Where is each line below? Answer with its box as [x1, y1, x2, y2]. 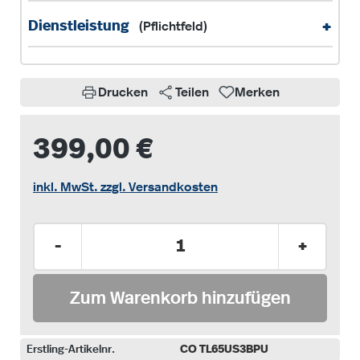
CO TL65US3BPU [180, 343, 268, 355]
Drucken [98, 85, 149, 99]
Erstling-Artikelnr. [27, 343, 115, 355]
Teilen [175, 85, 210, 99]
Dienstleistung [27, 18, 133, 34]
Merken [234, 85, 280, 99]
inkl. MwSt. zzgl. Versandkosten [33, 180, 218, 194]
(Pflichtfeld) [138, 19, 207, 33]
